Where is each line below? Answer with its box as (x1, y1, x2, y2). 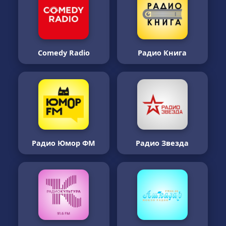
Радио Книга (138, 48, 187, 58)
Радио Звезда (136, 138, 189, 148)
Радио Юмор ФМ (32, 138, 96, 148)
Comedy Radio (37, 48, 90, 58)
